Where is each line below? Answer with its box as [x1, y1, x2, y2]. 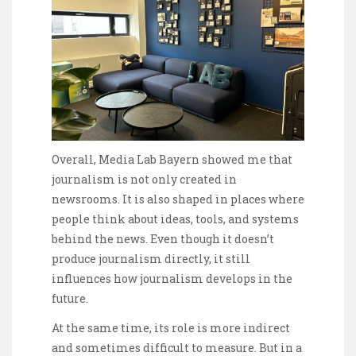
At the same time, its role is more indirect [52, 319, 290, 335]
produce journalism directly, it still [52, 251, 250, 267]
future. [52, 291, 88, 307]
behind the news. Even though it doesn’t [52, 231, 274, 247]
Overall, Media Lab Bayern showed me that [52, 152, 292, 168]
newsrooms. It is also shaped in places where [52, 192, 304, 207]
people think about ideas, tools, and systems [52, 211, 299, 227]
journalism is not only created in [52, 172, 237, 188]
